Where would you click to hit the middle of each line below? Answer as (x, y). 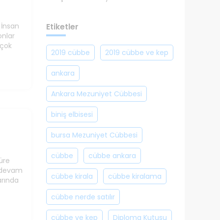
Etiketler (62, 27)
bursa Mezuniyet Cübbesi (94, 135)
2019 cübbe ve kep (137, 53)
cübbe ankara (112, 156)
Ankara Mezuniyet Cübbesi (96, 94)
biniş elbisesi (72, 114)
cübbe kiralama (135, 176)
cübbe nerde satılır (83, 197)
